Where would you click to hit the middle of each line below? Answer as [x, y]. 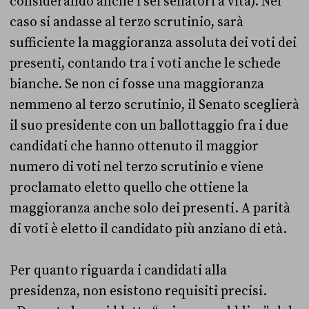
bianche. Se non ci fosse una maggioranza [137, 84]
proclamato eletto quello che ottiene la [129, 188]
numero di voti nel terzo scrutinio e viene [137, 167]
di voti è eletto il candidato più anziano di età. [150, 229]
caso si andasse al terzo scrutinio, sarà [127, 22]
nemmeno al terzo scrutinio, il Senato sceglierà [154, 105]
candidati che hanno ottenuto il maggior [134, 147]
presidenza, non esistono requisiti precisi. [138, 291]
